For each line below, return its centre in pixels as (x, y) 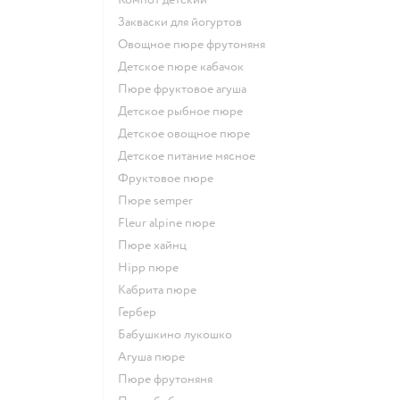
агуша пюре (156, 356)
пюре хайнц (157, 245)
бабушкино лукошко (179, 334)
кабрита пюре (161, 289)
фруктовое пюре (171, 178)
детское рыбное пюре (185, 111)
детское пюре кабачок (185, 66)
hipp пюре (153, 267)
